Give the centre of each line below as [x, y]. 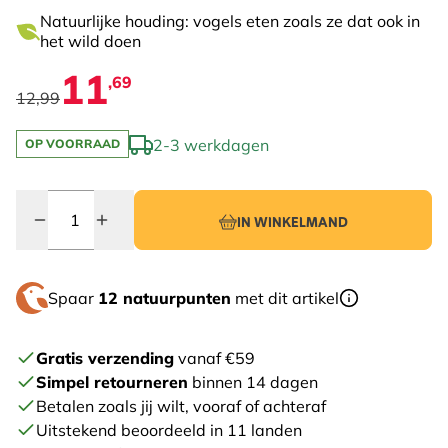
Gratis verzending [105, 358]
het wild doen [90, 41]
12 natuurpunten [164, 298]
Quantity [47, 201]
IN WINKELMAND [292, 223]
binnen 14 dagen [253, 382]
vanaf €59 [214, 358]
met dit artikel [285, 298]
